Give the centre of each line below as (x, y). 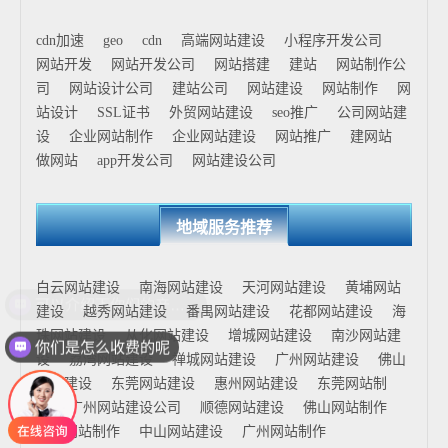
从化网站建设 (167, 335)
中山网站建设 (183, 431)
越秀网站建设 (125, 311)
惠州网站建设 (256, 383)
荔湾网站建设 (111, 359)
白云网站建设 (78, 287)
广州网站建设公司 (125, 407)
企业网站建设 (214, 136)
